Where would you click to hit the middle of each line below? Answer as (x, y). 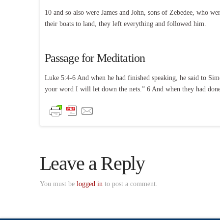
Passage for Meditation (95, 58)
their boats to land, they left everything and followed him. (125, 24)
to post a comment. (130, 184)
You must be (58, 184)
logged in (89, 184)
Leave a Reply (92, 163)
